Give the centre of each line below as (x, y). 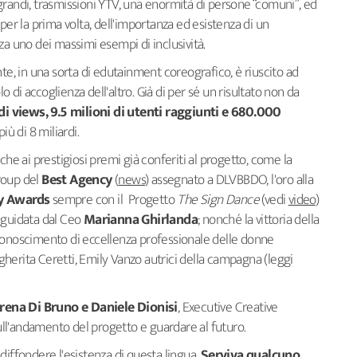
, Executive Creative (228, 307)
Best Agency (77, 180)
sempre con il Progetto (114, 200)
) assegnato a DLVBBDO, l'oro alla (229, 180)
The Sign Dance (218, 200)
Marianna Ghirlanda (141, 220)
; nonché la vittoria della (259, 220)
